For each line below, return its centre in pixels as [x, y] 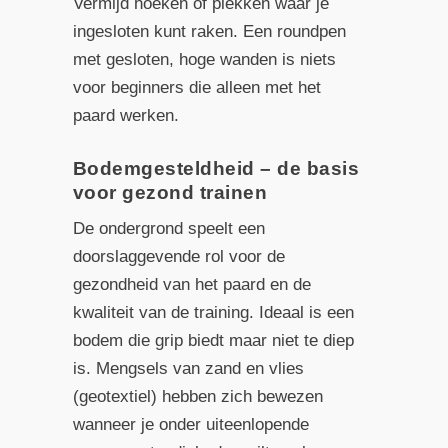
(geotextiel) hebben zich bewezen [197, 396]
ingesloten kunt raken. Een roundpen [209, 31]
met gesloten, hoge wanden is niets [204, 59]
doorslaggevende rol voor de [178, 256]
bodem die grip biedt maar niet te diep [213, 340]
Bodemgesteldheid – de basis [216, 168]
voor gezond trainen [170, 192]
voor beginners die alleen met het [196, 87]
